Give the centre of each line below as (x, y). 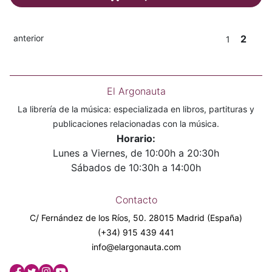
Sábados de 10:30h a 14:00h (136, 167)
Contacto (136, 199)
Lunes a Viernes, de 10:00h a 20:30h (136, 153)
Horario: (136, 138)
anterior (29, 38)
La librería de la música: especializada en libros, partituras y (136, 109)
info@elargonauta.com (136, 246)
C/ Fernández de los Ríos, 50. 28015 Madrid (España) (136, 217)
